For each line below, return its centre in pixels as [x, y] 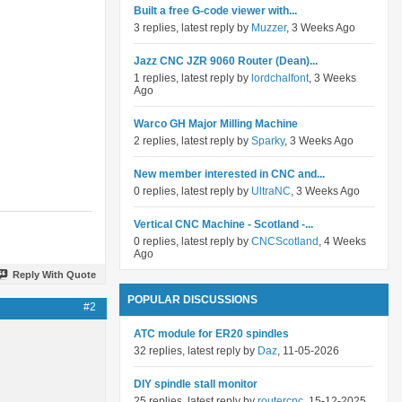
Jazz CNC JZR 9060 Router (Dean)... [226, 61]
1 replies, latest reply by [192, 78]
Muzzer [269, 28]
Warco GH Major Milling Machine [216, 124]
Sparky [268, 141]
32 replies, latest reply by [196, 351]
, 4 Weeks [342, 241]
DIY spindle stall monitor [196, 384]
